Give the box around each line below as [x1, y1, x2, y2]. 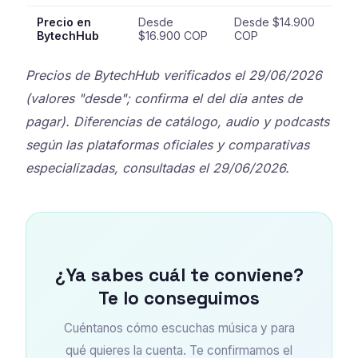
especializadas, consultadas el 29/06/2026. [26, 159, 289, 176]
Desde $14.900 [233, 15, 315, 30]
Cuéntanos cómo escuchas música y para [63, 320, 295, 336]
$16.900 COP [137, 29, 208, 43]
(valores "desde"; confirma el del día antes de [26, 89, 302, 106]
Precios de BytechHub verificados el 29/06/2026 [26, 66, 322, 83]
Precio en [36, 15, 91, 30]
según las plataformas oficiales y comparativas [26, 136, 309, 153]
